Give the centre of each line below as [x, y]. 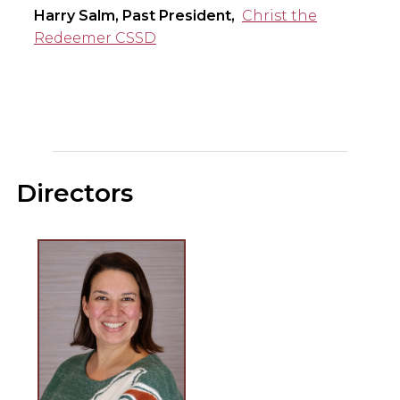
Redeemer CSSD [95, 37]
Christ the [279, 15]
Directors [75, 192]
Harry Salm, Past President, [136, 15]
